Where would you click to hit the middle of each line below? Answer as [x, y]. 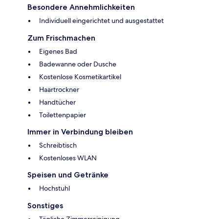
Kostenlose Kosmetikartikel [80, 77]
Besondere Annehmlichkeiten [81, 7]
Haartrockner [59, 90]
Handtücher [57, 102]
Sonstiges [45, 206]
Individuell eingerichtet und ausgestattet [101, 21]
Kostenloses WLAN [68, 158]
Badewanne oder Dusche [78, 64]
